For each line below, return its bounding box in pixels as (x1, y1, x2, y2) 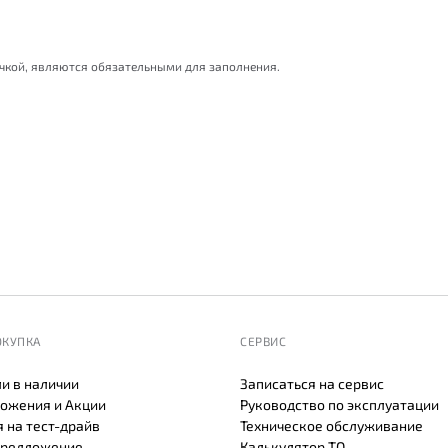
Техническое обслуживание (240, 417, 423, 434)
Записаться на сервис (240, 375, 384, 392)
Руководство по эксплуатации (240, 396, 439, 413)
